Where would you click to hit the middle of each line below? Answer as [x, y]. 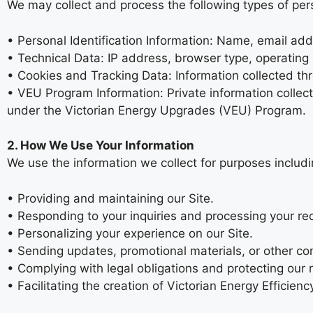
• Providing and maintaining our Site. [110, 198]
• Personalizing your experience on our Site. [130, 233]
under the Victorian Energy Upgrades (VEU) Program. [156, 110]
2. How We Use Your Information [101, 146]
